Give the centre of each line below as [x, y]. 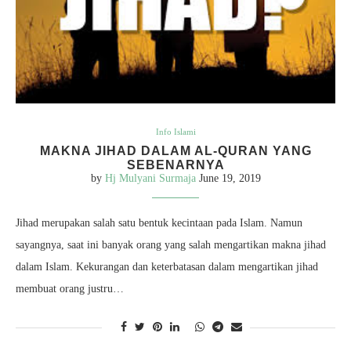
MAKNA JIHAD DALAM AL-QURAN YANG [175, 150]
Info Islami [175, 131]
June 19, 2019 [230, 178]
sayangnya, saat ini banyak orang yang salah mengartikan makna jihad [171, 244]
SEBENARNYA [175, 165]
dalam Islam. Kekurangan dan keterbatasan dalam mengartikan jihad [167, 266]
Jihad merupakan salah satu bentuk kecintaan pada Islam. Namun [159, 223]
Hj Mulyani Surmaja [150, 178]
